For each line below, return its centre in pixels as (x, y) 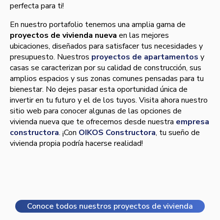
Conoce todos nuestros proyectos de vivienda (110, 206)
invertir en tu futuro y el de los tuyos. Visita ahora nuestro (109, 100)
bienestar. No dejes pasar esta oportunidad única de (99, 90)
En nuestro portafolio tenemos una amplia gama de (98, 25)
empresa (192, 122)
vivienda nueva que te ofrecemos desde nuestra (93, 122)
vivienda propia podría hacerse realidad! (76, 144)
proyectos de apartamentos (145, 57)
